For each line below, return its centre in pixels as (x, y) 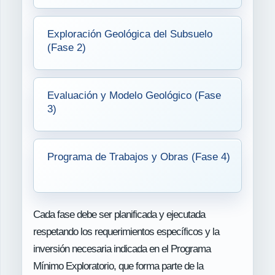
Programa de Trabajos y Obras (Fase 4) (139, 157)
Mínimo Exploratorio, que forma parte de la (118, 266)
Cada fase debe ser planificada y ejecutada (119, 214)
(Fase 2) (67, 47)
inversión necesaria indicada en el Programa (122, 249)
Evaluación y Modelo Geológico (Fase (134, 95)
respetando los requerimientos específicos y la (126, 231)
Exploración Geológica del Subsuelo (130, 34)
